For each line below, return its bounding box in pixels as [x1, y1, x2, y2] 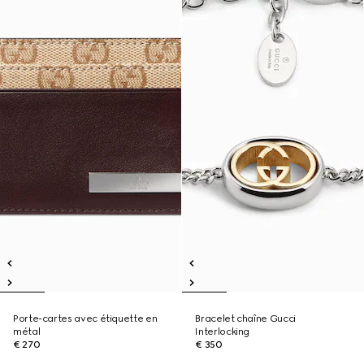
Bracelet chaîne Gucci [195, 313, 296, 324]
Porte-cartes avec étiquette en [13, 313, 158, 324]
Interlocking [195, 326, 250, 337]
